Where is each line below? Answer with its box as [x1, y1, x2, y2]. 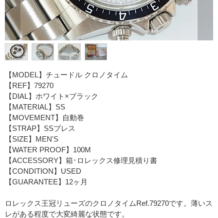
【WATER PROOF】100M [5, 145, 91, 154]
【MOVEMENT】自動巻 [5, 113, 84, 122]
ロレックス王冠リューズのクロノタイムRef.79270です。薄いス [5, 199, 213, 208]
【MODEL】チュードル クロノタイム [5, 71, 128, 79]
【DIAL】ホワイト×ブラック [5, 92, 98, 101]
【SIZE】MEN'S [5, 135, 58, 144]
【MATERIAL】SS [5, 103, 65, 111]
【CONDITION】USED [5, 167, 81, 176]
